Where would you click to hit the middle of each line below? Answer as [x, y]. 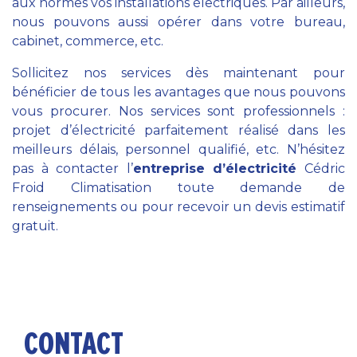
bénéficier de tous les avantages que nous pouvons [178, 92]
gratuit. [35, 226]
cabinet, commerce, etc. [88, 41]
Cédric [321, 169]
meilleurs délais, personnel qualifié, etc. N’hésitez [178, 149]
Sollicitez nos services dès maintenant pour [178, 73]
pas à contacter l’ [73, 169]
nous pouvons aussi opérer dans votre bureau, [178, 22]
